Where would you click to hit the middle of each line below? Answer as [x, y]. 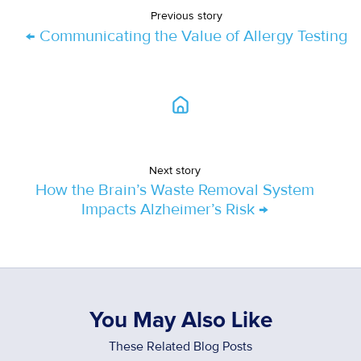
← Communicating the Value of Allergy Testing [187, 36]
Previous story [187, 16]
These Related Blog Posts [180, 347]
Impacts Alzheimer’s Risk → [174, 210]
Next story [174, 170]
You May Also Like [180, 321]
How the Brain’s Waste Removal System [174, 191]
